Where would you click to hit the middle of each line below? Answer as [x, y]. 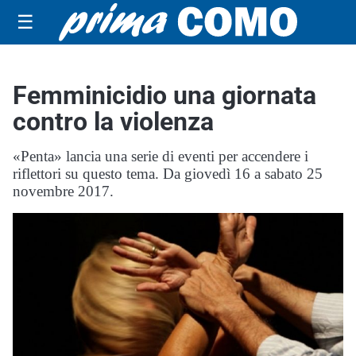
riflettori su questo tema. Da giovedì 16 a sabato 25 [168, 174]
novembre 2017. [63, 191]
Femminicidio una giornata [164, 95]
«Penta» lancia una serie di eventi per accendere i [161, 156]
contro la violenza [113, 122]
